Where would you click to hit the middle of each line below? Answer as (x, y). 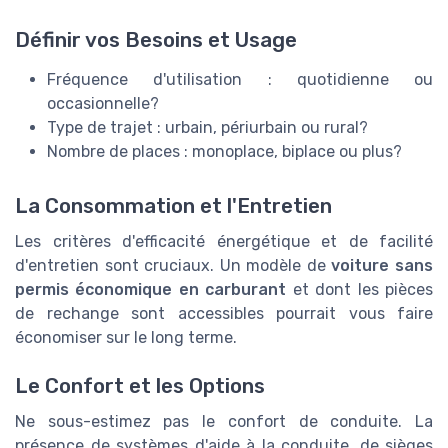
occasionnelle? (103, 104)
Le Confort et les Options (140, 385)
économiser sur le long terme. (126, 337)
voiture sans (382, 265)
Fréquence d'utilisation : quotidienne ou (240, 80)
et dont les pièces (360, 289)
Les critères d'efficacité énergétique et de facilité (224, 241)
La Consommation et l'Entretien (173, 205)
